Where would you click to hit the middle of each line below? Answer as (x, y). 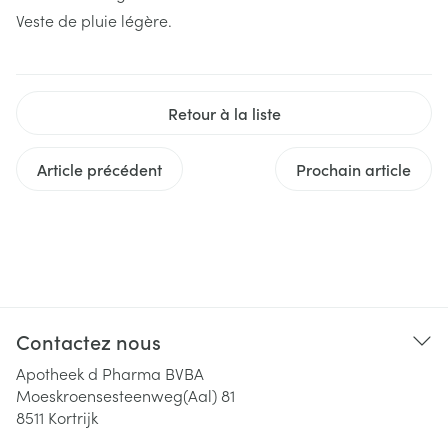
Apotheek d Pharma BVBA (110, 372)
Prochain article (353, 168)
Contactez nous (88, 340)
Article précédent (99, 168)
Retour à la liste (224, 112)
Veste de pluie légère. (94, 19)
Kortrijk (73, 416)
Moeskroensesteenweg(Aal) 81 (125, 394)
